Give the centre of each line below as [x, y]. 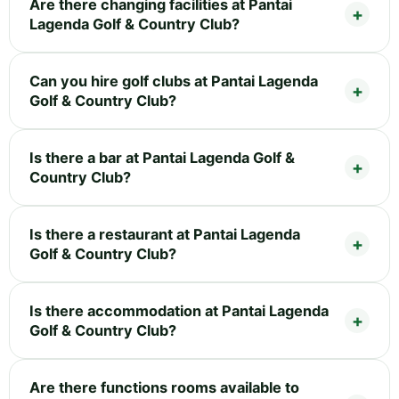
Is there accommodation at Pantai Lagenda [179, 311]
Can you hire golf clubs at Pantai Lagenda [174, 81]
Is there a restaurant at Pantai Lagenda [165, 235]
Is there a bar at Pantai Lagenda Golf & [162, 158]
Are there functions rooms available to [164, 388]
